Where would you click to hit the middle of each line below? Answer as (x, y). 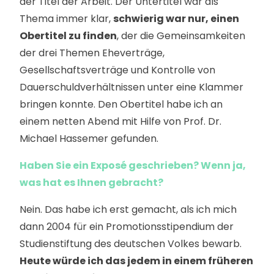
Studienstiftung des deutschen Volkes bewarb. (131, 244)
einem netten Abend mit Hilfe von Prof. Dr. (120, 121)
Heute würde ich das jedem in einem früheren (136, 261)
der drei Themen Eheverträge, (92, 53)
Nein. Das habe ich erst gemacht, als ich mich (128, 209)
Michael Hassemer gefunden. (89, 139)
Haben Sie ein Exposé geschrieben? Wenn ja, (133, 165)
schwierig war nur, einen (176, 19)
